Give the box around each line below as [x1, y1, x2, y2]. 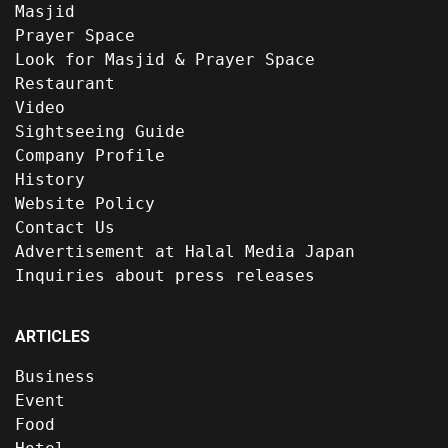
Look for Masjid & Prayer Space [15, 49, 315, 69]
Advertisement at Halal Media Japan [15, 241, 355, 261]
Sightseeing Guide [15, 121, 185, 141]
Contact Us [15, 217, 115, 237]
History [15, 169, 85, 189]
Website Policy [15, 193, 155, 213]
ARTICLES [15, 326, 90, 346]
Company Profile [15, 145, 165, 165]
